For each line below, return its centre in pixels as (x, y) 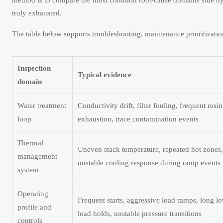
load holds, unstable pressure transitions (140, 214)
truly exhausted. (37, 13)
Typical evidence (105, 75)
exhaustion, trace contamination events (138, 119)
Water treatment (42, 106)
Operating (33, 194)
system (28, 170)
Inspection (34, 68)
